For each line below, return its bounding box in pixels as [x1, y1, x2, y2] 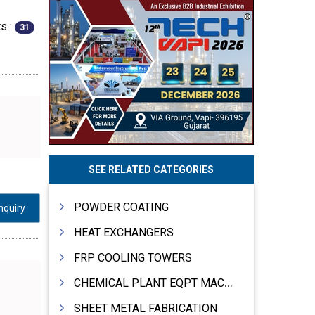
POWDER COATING [73, 200, 169, 214]
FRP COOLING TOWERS [73, 250, 192, 264]
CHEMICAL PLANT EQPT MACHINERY [73, 276, 224, 290]
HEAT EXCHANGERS [73, 225, 174, 239]
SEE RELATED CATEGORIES [88, 163, 214, 175]
